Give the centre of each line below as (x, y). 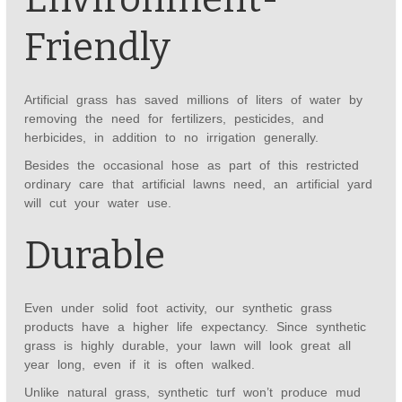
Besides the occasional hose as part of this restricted (192, 166)
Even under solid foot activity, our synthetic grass (179, 308)
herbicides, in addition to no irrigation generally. (172, 138)
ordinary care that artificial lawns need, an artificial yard (199, 184)
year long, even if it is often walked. (140, 365)
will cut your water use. (98, 203)
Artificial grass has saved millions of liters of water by (194, 100)
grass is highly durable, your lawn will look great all (188, 346)
